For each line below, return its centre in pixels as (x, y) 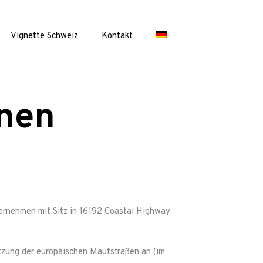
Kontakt (117, 36)
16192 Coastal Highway (125, 212)
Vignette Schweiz (44, 36)
